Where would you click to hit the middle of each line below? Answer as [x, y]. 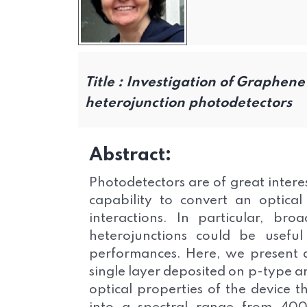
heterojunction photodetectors [188, 103]
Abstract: [130, 155]
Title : [106, 83]
